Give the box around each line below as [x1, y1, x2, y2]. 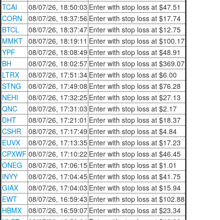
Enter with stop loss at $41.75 [89, 171, 181, 181]
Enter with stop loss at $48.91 [89, 47, 181, 57]
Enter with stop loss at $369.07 [89, 58, 185, 68]
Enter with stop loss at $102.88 [89, 194, 185, 204]
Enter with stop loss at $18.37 [89, 115, 181, 125]
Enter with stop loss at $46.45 [89, 149, 181, 159]
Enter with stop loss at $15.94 [89, 183, 181, 192]
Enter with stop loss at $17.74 [89, 13, 181, 23]
